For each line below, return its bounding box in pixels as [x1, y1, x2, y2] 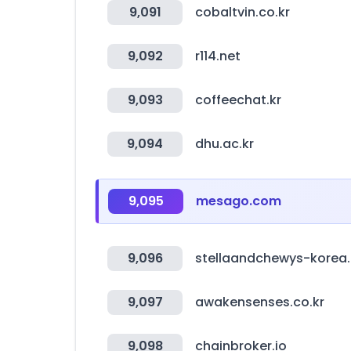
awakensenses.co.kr [195, 293, 324, 311]
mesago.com [196, 192, 281, 210]
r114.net [195, 47, 241, 65]
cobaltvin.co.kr [195, 3, 290, 21]
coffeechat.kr [195, 91, 281, 109]
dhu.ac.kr [195, 135, 254, 153]
